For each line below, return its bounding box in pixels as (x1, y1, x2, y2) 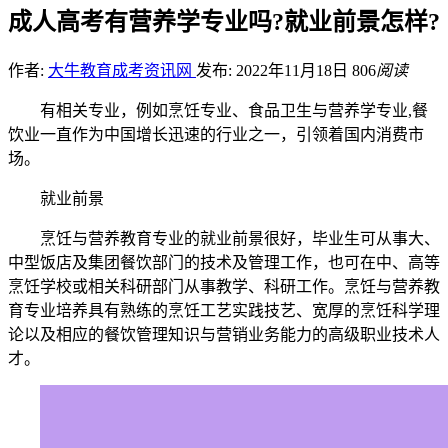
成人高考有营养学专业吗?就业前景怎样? (8, 8, 440, 35)
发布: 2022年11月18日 (196, 61, 352, 79)
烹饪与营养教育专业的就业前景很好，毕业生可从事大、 (40, 229, 440, 247)
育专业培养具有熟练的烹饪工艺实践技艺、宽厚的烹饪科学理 (8, 301, 440, 319)
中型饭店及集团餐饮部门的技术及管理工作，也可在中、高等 (8, 253, 440, 271)
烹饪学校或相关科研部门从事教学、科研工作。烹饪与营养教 (8, 277, 440, 295)
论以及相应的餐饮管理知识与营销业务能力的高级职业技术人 (8, 325, 440, 343)
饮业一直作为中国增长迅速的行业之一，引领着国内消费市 (8, 125, 424, 143)
